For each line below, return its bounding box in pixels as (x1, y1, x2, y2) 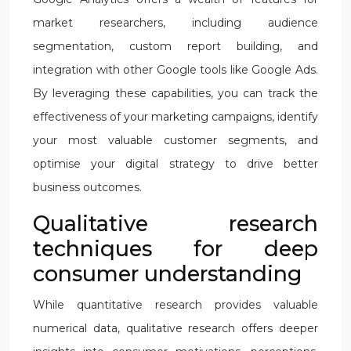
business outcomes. (33, 180, 142, 194)
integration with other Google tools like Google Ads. (33, 63, 318, 77)
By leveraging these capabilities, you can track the (33, 86, 318, 100)
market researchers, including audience (33, 16, 318, 30)
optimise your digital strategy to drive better (33, 157, 318, 171)
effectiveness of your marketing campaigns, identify (33, 110, 318, 124)
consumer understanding (33, 261, 302, 287)
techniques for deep (33, 236, 318, 262)
